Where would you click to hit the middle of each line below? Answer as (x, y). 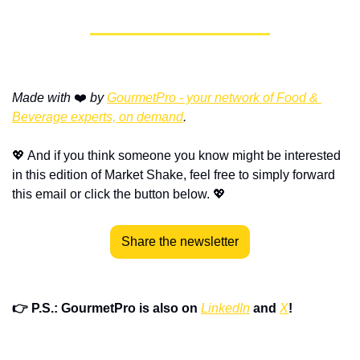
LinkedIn (225, 309)
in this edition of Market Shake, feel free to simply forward (174, 175)
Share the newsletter (180, 242)
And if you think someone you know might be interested (183, 156)
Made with (41, 98)
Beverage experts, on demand (98, 117)
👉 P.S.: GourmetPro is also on (106, 309)
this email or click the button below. (112, 194)
